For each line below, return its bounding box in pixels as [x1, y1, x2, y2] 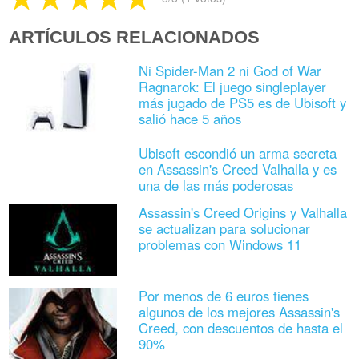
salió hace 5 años [138, 109, 241, 129]
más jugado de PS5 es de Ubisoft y [138, 93, 346, 113]
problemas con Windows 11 [138, 235, 301, 255]
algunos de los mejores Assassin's [138, 301, 340, 321]
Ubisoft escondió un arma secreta [138, 143, 337, 163]
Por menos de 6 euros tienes [138, 285, 309, 305]
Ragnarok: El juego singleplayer [138, 77, 326, 97]
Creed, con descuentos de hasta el [138, 317, 343, 337]
